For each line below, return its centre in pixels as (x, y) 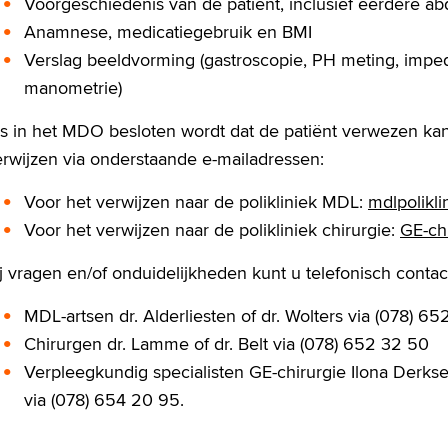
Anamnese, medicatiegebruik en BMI (168, 31)
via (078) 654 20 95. (106, 399)
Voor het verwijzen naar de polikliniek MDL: (196, 201)
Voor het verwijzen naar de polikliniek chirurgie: (212, 229)
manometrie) (73, 87)
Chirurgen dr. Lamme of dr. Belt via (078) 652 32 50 (226, 343)
